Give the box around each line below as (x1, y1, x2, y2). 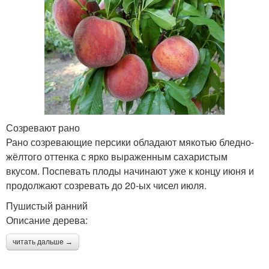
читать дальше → (13, 237, 73, 246)
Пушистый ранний (6, 198, 88, 213)
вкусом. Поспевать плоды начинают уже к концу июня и (6, 163, 254, 178)
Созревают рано (6, 120, 80, 134)
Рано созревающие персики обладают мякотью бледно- (6, 134, 254, 149)
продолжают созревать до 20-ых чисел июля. (6, 178, 207, 192)
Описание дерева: (6, 213, 88, 227)
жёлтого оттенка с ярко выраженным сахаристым (6, 149, 228, 163)
